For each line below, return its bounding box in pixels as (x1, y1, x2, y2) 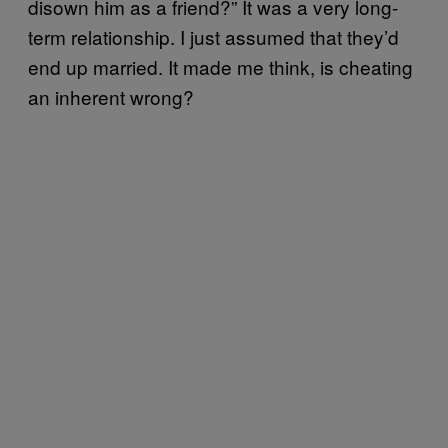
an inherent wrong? (28, 83, 194, 111)
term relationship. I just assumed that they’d (28, 23, 399, 51)
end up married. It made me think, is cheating (28, 53, 413, 81)
